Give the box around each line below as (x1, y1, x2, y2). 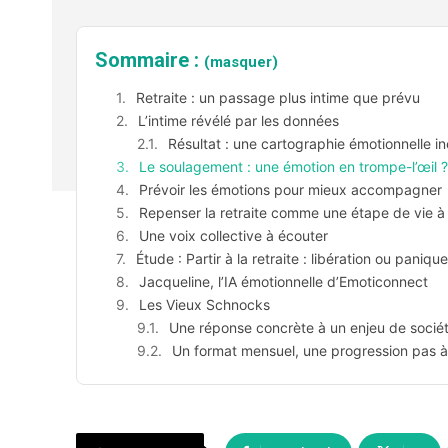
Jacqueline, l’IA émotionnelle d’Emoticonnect (139, 273, 428, 291)
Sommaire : (95, 48, 204, 73)
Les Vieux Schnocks (139, 296, 270, 314)
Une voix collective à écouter (139, 227, 328, 245)
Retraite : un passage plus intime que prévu (136, 89, 420, 107)
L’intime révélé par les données (138, 112, 339, 130)
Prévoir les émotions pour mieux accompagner (139, 181, 442, 199)
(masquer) (204, 53, 278, 72)
